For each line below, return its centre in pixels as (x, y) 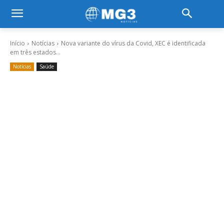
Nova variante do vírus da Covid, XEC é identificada (133, 43)
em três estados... (35, 52)
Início (17, 43)
